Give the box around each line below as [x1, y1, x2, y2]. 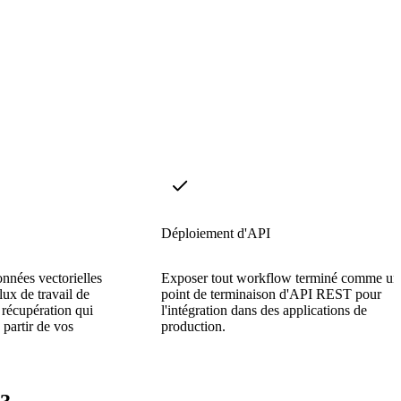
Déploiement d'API [161, 225, 270, 241]
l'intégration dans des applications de [161, 302, 367, 318]
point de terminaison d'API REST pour [161, 286, 381, 302]
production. [161, 318, 226, 334]
